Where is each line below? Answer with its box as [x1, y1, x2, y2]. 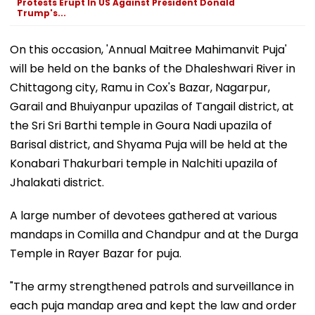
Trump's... [17, 6, 66, 19]
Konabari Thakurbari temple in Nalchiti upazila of [10, 155, 278, 172]
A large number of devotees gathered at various [10, 207, 277, 224]
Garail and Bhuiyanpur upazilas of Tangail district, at [10, 98, 294, 115]
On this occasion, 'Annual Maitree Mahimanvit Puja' [10, 41, 287, 58]
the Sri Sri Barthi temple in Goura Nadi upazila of [10, 117, 272, 134]
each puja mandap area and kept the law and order [10, 297, 297, 314]
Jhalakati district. [10, 174, 104, 191]
